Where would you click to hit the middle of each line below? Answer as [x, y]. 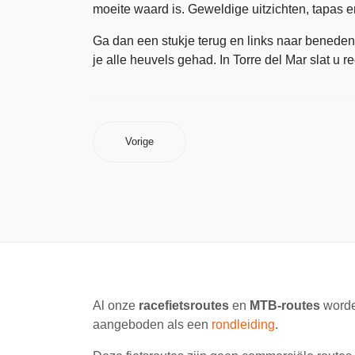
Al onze [116, 305]
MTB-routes [285, 305]
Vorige [139, 142]
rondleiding [243, 324]
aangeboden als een [152, 324]
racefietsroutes [184, 305]
